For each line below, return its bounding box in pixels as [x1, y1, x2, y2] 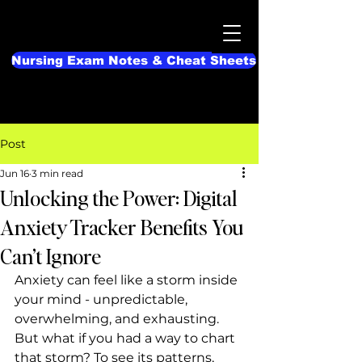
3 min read [32, 167, 83, 179]
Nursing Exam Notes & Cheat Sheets [11, 53, 256, 67]
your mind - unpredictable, [15, 292, 191, 307]
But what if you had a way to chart [15, 330, 238, 346]
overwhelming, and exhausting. [15, 311, 222, 326]
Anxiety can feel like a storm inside [15, 272, 241, 288]
